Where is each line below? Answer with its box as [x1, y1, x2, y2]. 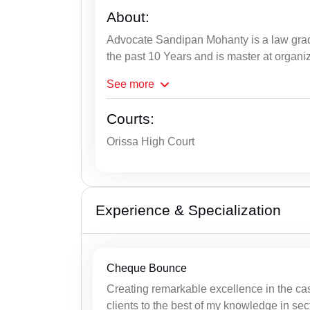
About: [107, 9, 149, 26]
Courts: [107, 111, 154, 127]
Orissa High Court [107, 136, 194, 148]
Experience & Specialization [95, 202, 281, 219]
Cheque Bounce [107, 262, 187, 275]
